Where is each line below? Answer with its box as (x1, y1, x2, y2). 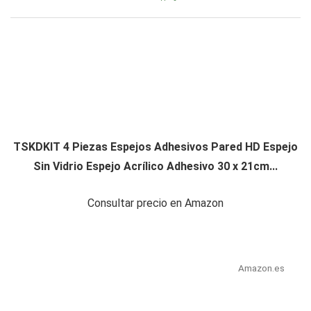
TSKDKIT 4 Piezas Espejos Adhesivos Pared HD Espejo (13, 140, 298, 153)
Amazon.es (237, 262, 285, 274)
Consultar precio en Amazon (87, 196, 224, 210)
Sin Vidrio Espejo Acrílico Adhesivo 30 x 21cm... (33, 159, 278, 173)
